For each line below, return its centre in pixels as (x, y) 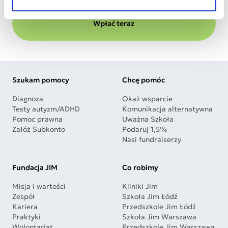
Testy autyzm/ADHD (46, 109)
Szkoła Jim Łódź (150, 197)
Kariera (25, 207)
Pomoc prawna (37, 119)
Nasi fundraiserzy (152, 140)
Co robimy (140, 168)
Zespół (24, 197)
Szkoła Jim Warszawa (159, 217)
